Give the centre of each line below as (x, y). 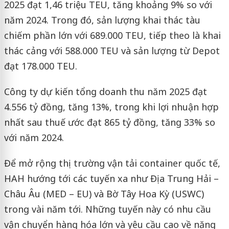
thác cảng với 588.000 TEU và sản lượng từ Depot (112, 50)
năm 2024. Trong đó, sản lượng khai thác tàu (102, 20)
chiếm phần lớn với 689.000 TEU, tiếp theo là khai (112, 35)
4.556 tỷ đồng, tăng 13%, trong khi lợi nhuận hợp (111, 107)
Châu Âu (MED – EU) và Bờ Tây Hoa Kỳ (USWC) (104, 193)
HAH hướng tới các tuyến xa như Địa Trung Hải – (111, 178)
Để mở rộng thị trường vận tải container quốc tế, (112, 163)
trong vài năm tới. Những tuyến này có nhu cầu (107, 209)
